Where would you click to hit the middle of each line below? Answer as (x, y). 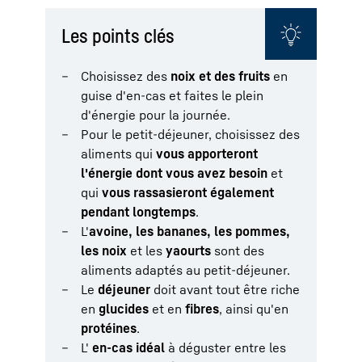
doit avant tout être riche (225, 289)
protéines (109, 328)
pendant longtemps (138, 211)
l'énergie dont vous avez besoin (174, 173)
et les (146, 250)
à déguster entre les (225, 347)
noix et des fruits (220, 76)
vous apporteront (207, 153)
